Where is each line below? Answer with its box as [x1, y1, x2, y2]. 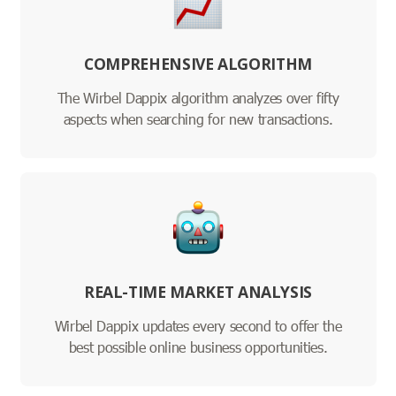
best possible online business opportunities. [68, 338, 328, 357]
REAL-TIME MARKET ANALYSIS [83, 281, 313, 303]
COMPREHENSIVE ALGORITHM [84, 53, 312, 75]
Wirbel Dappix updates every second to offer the [54, 316, 342, 336]
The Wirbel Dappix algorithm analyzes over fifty [57, 88, 339, 108]
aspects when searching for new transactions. [63, 110, 333, 129]
